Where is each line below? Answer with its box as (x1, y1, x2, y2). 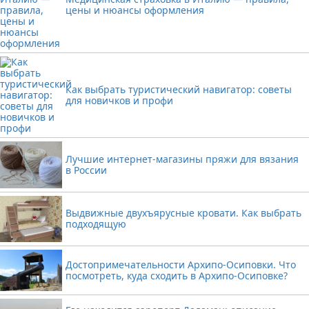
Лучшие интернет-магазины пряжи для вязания (66, 152, 299, 166)
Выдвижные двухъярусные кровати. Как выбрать (66, 206, 301, 220)
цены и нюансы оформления (66, 3, 204, 17)
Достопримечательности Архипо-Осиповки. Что (66, 257, 296, 271)
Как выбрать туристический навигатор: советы (66, 83, 292, 96)
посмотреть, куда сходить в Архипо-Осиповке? (66, 268, 288, 282)
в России (66, 163, 107, 177)
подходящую (66, 217, 126, 231)
